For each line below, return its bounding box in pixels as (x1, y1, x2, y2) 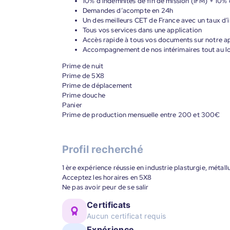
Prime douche (62, 91, 105, 100)
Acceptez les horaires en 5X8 (62, 173, 152, 182)
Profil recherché (62, 143, 144, 156)
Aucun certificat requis (87, 212, 166, 220)
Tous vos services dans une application (83, 26, 202, 34)
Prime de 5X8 (62, 71, 104, 80)
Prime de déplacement (62, 81, 132, 90)
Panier (62, 101, 82, 109)
